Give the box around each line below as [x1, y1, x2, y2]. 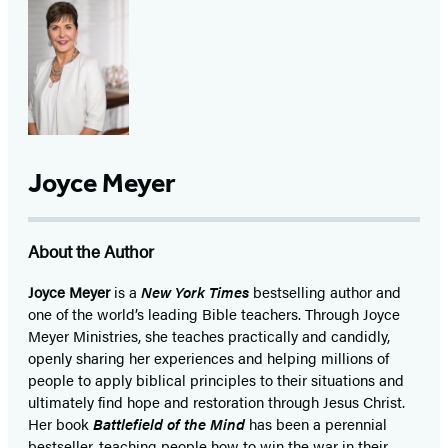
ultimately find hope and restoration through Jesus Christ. [28, 391, 405, 413]
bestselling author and [249, 281, 401, 303]
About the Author [28, 239, 154, 264]
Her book [28, 413, 93, 435]
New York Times [141, 281, 249, 303]
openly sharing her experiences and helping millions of [28, 347, 389, 369]
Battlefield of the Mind [93, 413, 249, 435]
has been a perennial [249, 413, 387, 435]
